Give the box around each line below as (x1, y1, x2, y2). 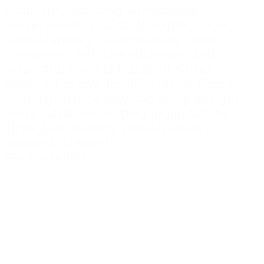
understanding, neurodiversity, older (5, 32, 218, 48)
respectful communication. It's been (5, 62, 214, 77)
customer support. (5, 136, 112, 151)
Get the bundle (5, 150, 91, 166)
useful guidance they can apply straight (5, 91, 239, 107)
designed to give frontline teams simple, (5, 77, 238, 92)
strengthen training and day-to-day (5, 121, 212, 136)
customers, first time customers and (5, 47, 215, 62)
